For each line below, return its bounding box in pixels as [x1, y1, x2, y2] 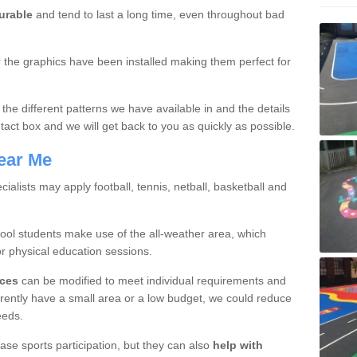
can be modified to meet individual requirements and [18, 274, 286, 287]
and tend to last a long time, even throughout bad [32, 8, 284, 21]
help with [212, 339, 263, 351]
